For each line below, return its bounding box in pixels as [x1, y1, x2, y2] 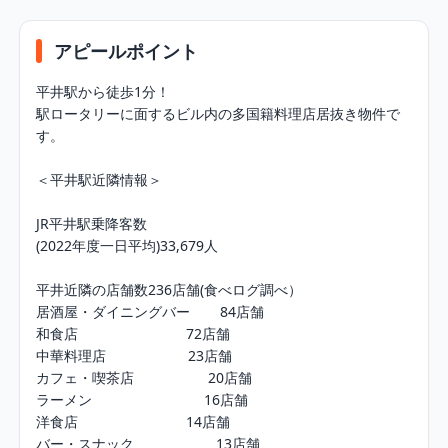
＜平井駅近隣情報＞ [36, 170, 163, 189]
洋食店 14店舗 [36, 412, 231, 431]
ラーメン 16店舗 [36, 390, 249, 409]
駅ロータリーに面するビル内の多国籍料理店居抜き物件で [36, 104, 401, 123]
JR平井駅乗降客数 [36, 214, 148, 233]
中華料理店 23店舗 [36, 346, 233, 365]
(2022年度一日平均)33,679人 [36, 236, 219, 255]
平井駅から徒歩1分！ [36, 82, 171, 101]
